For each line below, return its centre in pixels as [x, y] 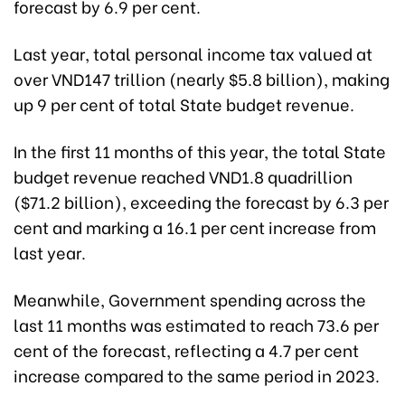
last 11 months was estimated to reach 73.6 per [196, 324]
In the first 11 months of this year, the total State [200, 150]
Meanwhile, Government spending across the [190, 298]
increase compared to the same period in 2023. [197, 374]
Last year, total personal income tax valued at [193, 52]
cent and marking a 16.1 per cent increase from [195, 226]
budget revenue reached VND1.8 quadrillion [183, 175]
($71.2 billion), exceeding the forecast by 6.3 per [201, 201]
